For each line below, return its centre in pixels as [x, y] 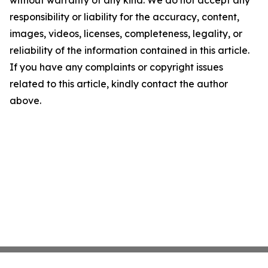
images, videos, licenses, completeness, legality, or [126, 34]
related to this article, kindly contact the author [119, 84]
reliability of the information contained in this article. [130, 51]
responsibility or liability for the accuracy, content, [124, 17]
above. [25, 101]
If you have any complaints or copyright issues [116, 67]
